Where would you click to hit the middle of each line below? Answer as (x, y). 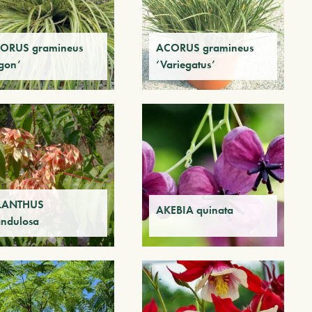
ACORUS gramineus (204, 48)
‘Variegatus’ (185, 65)
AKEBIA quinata (194, 210)
